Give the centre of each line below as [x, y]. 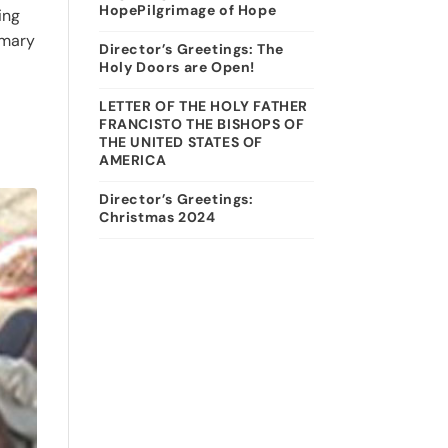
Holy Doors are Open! [176, 67]
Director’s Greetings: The [191, 49]
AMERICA [134, 160]
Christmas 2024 [157, 217]
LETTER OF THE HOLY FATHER [203, 106]
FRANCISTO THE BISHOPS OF [201, 124]
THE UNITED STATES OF [180, 142]
